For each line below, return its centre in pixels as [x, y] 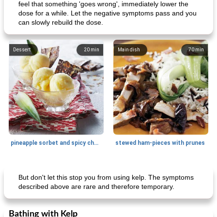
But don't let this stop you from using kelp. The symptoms [106, 177]
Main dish [129, 50]
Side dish [23, 170]
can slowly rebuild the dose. [61, 22]
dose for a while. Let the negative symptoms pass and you [108, 13]
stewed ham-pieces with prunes [160, 143]
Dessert [22, 50]
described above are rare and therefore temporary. [96, 186]
